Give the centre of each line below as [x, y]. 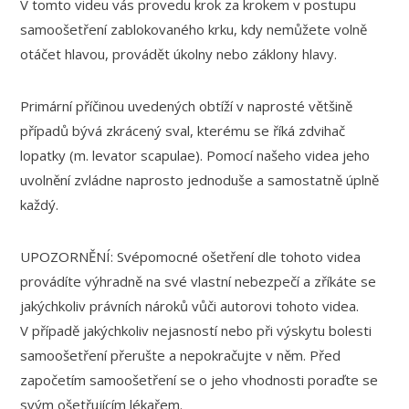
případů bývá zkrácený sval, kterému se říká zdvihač [183, 131]
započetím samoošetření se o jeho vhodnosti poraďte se [199, 380]
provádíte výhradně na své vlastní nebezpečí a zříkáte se [199, 281]
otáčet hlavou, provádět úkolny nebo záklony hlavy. [179, 54]
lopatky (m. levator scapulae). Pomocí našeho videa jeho [195, 155]
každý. [40, 204]
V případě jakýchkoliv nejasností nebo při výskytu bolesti [196, 330]
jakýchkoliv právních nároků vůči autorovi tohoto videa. [190, 306]
